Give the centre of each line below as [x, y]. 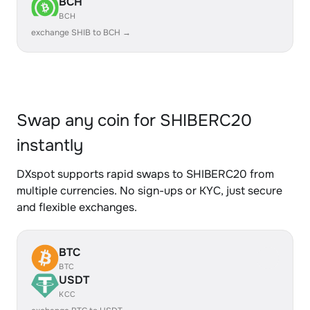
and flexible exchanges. [77, 207]
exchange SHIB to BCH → [81, 33]
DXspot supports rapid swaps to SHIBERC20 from [145, 174]
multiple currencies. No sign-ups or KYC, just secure [149, 191]
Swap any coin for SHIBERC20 [134, 120]
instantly [50, 145]
